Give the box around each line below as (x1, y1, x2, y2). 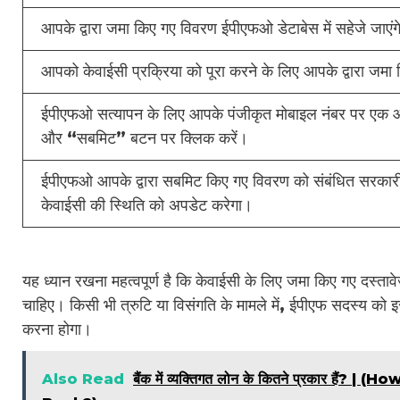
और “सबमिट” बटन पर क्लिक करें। (41, 128, 248, 148)
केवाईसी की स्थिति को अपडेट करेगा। (41, 195, 253, 215)
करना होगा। (22, 319, 92, 339)
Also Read (42, 370, 124, 387)
